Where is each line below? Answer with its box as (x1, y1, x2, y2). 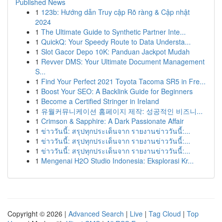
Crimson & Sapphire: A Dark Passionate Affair (41, 116, 184, 126)
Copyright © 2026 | (7, 209, 68, 219)
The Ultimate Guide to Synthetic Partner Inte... (41, 27, 186, 37)
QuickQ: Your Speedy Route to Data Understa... (41, 37, 191, 47)
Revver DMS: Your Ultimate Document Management (41, 56, 205, 66)
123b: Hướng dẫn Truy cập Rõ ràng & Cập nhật (41, 7, 190, 17)
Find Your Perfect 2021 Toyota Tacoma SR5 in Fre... (41, 76, 206, 86)
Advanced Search (68, 209, 124, 219)
